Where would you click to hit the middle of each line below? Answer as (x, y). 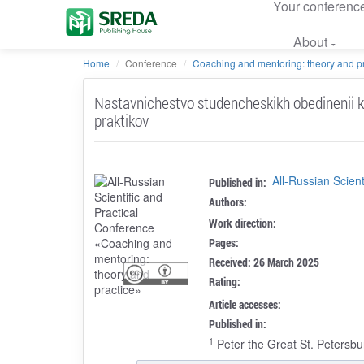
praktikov (121, 120)
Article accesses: (245, 304)
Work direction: (243, 223)
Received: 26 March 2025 (264, 262)
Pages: (224, 242)
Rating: (225, 281)
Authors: (228, 201)
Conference (151, 63)
